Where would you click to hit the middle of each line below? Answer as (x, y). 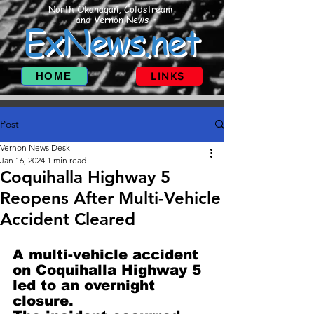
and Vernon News (112, 19)
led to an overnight (86, 285)
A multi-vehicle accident (108, 254)
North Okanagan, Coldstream (112, 9)
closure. (43, 301)
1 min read (67, 160)
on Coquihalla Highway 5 (109, 270)
